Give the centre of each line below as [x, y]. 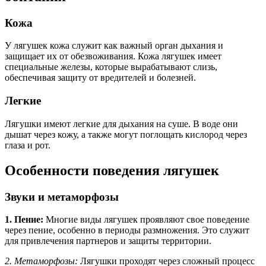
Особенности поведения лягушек [112, 170]
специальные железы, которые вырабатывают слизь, [111, 67]
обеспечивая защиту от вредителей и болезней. [100, 78]
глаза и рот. [28, 145]
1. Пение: [24, 220]
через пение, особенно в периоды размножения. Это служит [127, 230]
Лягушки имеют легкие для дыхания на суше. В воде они [121, 123]
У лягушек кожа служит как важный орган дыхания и [114, 46]
